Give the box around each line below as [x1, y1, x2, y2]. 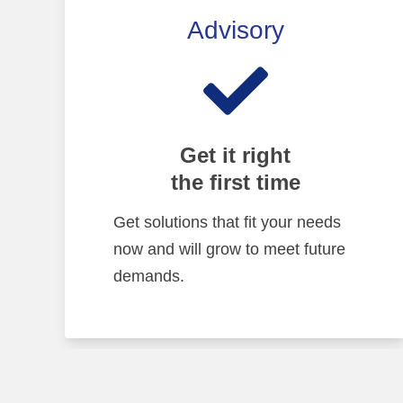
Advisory [186, 15, 284, 44]
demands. [113, 266, 184, 284]
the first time [170, 169, 300, 194]
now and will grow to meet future [113, 239, 345, 257]
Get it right [180, 142, 291, 167]
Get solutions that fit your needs [113, 212, 341, 230]
